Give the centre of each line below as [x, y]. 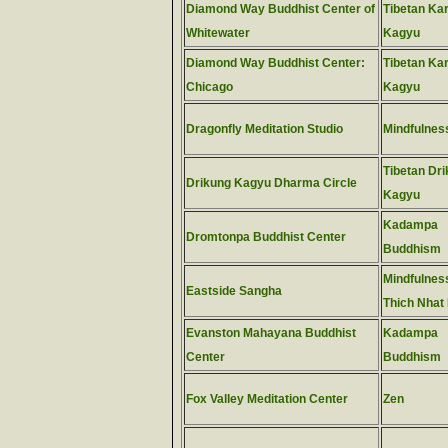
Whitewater [218, 33]
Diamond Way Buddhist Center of [280, 9]
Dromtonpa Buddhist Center [266, 237]
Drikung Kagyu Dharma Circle [271, 183]
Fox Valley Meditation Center [267, 399]
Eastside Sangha [234, 291]
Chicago [209, 87]
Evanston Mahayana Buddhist [271, 333]
